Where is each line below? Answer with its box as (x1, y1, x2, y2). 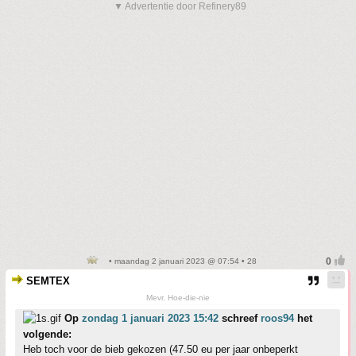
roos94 (261, 312, 294, 324)
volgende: (23, 328, 72, 340)
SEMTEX (26, 275, 70, 287)
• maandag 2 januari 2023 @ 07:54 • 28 (106, 257, 257, 265)
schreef (219, 312, 261, 324)
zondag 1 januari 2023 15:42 (82, 312, 219, 324)
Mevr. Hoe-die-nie (145, 293, 210, 302)
